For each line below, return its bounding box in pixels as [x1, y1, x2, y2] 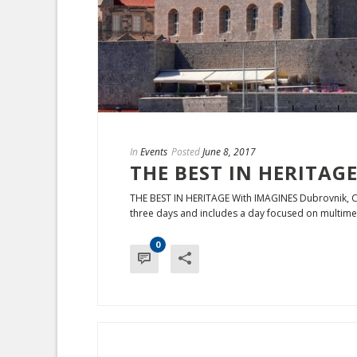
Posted [171, 145, 200, 159]
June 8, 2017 [202, 145, 256, 159]
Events [140, 145, 167, 159]
